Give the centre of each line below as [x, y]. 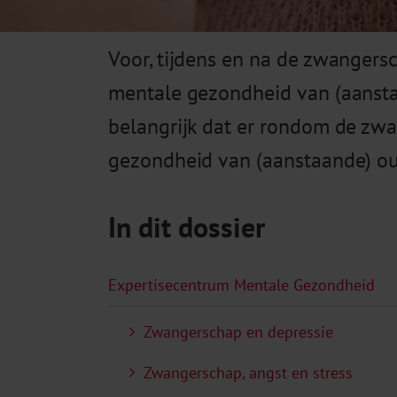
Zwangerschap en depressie [238, 332]
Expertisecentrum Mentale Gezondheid [241, 285]
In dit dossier [187, 226]
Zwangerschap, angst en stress [248, 373]
